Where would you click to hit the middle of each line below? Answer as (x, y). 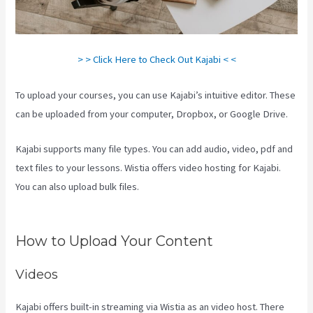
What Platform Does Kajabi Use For (216, 187)
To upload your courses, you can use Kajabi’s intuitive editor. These (156, 95)
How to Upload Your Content (115, 241)
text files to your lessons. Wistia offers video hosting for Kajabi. (148, 168)
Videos (37, 275)
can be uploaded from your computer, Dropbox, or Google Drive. (152, 114)
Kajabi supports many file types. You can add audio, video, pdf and (154, 149)
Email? (29, 206)
